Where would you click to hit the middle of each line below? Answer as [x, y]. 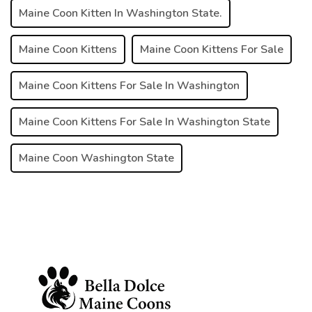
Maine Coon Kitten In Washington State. [120, 13]
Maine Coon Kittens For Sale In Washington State [145, 122]
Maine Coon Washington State [96, 158]
